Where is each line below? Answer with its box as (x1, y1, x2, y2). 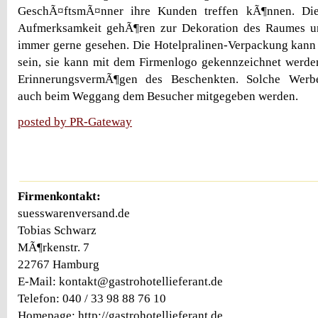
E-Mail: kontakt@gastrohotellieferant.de (18, 274, 223, 288)
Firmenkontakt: (18, 189, 101, 203)
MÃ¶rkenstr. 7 (18, 240, 89, 254)
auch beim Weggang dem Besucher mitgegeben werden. (18, 89, 298, 103)
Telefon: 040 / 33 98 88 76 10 (18, 291, 166, 305)
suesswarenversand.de (18, 206, 130, 220)
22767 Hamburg (18, 257, 99, 271)
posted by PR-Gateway (18, 115, 132, 128)
